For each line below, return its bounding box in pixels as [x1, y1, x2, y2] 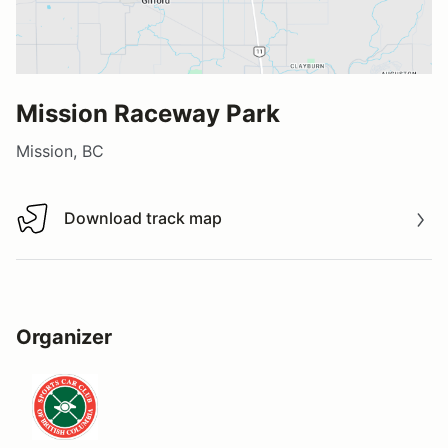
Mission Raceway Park [16, 98, 280, 128]
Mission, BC [16, 140, 104, 161]
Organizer [16, 324, 112, 349]
